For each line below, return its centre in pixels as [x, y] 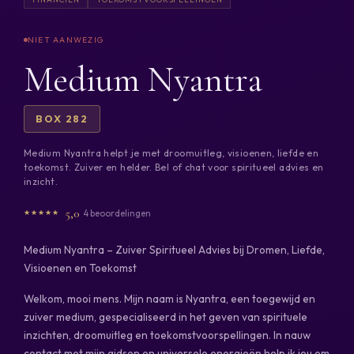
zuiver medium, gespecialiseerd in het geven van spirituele [166, 316]
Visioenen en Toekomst [80, 267]
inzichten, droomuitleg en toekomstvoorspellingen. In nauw [167, 335]
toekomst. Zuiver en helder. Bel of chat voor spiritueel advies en [174, 168]
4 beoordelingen [118, 213]
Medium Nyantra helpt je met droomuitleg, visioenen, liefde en [171, 153]
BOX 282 [62, 119]
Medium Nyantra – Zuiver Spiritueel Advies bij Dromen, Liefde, [174, 249]
